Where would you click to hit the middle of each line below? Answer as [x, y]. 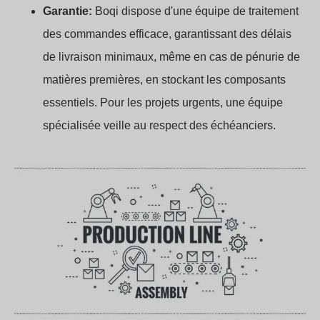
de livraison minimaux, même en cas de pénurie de [171, 57]
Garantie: [69, 11]
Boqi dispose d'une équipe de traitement [197, 11]
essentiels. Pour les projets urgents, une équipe [163, 103]
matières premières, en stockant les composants [164, 80]
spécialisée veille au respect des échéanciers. [159, 126]
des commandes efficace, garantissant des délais [167, 34]
